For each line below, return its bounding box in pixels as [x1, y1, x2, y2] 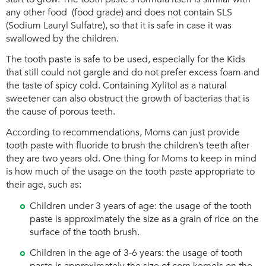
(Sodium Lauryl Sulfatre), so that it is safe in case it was [6, 18, 232, 32]
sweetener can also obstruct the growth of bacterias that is [6, 92, 249, 106]
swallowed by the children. [6, 31, 119, 45]
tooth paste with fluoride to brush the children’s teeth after [6, 139, 249, 153]
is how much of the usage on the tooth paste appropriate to [6, 165, 255, 179]
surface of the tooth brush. [30, 225, 140, 239]
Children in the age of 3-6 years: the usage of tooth [30, 246, 243, 260]
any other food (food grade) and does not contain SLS [6, 5, 232, 19]
